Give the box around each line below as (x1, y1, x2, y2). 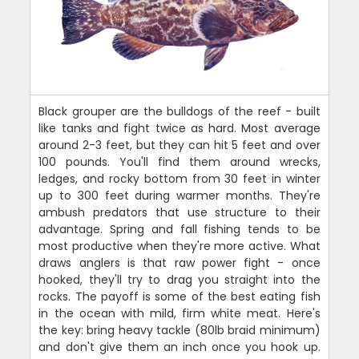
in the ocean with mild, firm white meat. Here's (38, 305, 321, 322)
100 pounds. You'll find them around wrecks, (38, 154, 321, 171)
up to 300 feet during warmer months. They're (38, 188, 321, 204)
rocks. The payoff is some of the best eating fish (38, 288, 321, 305)
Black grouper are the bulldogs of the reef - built (38, 103, 321, 120)
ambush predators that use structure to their (38, 204, 321, 221)
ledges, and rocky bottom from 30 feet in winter (38, 171, 321, 188)
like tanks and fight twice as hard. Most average (38, 120, 321, 137)
